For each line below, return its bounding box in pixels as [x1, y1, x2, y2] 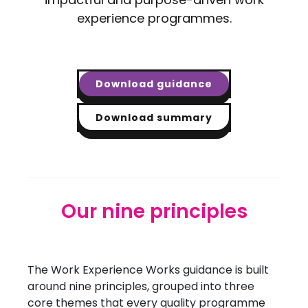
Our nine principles [60, 198, 247, 225]
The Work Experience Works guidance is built [27, 262, 269, 278]
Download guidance [96, 77, 212, 91]
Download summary [96, 111, 212, 124]
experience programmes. [76, 10, 232, 27]
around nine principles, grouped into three [27, 278, 254, 294]
